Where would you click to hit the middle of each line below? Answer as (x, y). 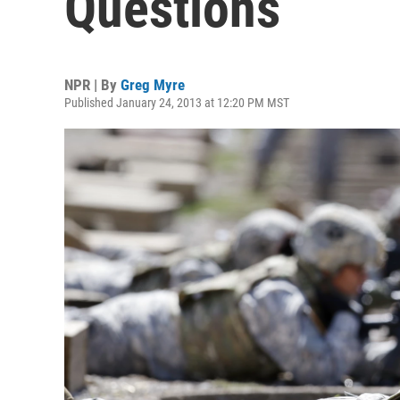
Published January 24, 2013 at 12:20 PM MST (177, 103)
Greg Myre (153, 85)
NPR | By (92, 85)
